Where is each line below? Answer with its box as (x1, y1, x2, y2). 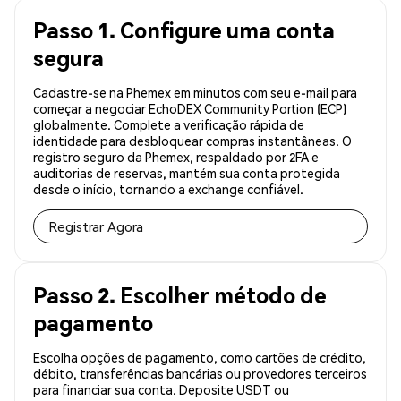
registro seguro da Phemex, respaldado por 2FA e (33, 149, 319, 166)
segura (33, 44, 104, 73)
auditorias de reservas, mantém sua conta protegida (33, 165, 340, 182)
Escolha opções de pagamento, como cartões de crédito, (33, 349, 366, 366)
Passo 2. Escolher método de (33, 281, 327, 310)
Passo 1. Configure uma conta (33, 16, 335, 45)
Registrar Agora (48, 218, 143, 236)
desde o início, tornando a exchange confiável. (33, 181, 303, 198)
